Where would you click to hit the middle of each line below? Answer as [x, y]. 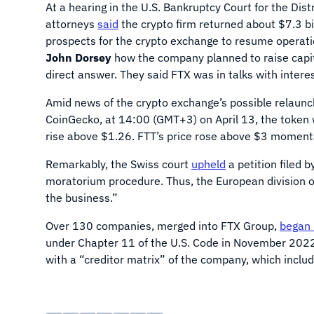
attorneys [71, 24]
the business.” [82, 198]
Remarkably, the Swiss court [118, 164]
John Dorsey [78, 57]
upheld [209, 164]
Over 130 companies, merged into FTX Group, [163, 226]
